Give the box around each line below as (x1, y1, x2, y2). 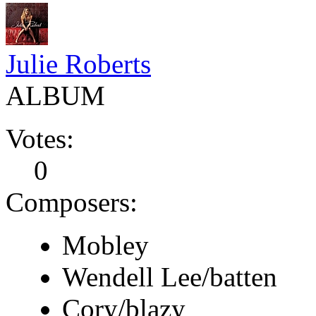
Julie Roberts (6, 48, 151, 79)
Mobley (62, 229, 149, 260)
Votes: (6, 123, 74, 154)
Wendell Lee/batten (62, 261, 277, 292)
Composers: (6, 186, 138, 217)
